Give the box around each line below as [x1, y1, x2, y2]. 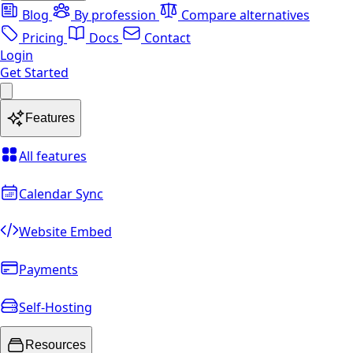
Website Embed [19, 223, 112, 240]
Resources [25, 338, 86, 351]
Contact [141, 29, 191, 46]
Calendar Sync [19, 185, 103, 203]
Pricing [19, 29, 67, 46]
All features [19, 147, 87, 165]
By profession [74, 6, 159, 24]
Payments [19, 261, 78, 278]
